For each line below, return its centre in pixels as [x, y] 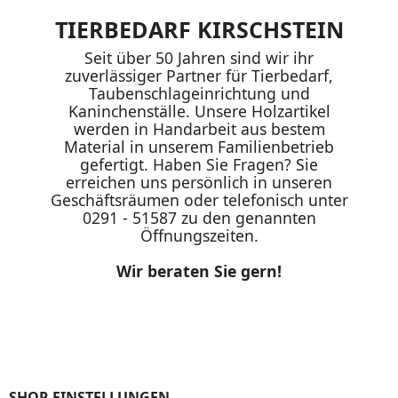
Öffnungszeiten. [199, 235]
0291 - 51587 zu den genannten [199, 218]
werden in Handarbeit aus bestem [199, 129]
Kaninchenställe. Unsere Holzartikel [199, 111]
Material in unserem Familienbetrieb [199, 147]
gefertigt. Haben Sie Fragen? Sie [199, 164]
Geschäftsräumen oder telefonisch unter [199, 200]
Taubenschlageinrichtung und [199, 93]
